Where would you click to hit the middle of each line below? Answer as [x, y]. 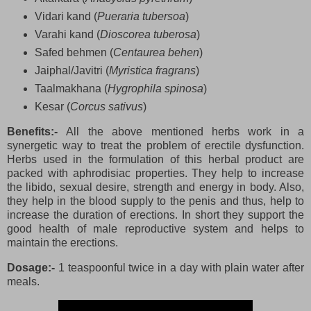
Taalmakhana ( [71, 88]
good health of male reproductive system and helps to [155, 229]
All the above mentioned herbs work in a [185, 132]
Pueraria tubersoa [141, 16]
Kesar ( [52, 106]
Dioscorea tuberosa [148, 34]
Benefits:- [37, 132]
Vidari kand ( [66, 16]
